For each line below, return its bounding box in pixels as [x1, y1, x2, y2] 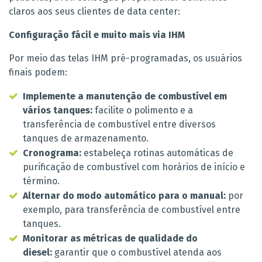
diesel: [23, 247, 52, 258]
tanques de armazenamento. [23, 133, 149, 144]
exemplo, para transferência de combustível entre [23, 204, 240, 216]
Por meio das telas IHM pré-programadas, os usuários [9, 53, 242, 64]
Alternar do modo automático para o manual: [23, 190, 226, 202]
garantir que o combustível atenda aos [52, 247, 222, 258]
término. [23, 175, 60, 187]
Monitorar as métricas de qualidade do [23, 233, 198, 244]
